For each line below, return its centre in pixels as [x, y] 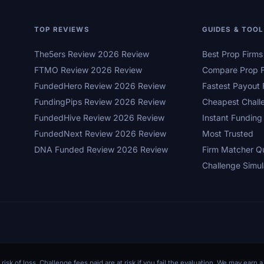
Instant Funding [232, 117]
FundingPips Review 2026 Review [100, 101]
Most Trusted [227, 133]
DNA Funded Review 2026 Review [101, 149]
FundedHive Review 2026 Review [99, 117]
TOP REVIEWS [62, 30]
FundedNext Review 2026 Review [100, 133]
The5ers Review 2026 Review [92, 54]
